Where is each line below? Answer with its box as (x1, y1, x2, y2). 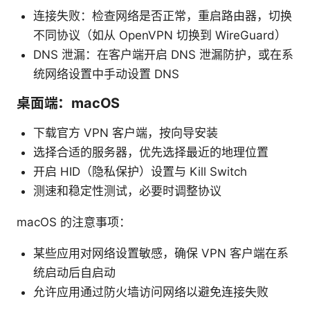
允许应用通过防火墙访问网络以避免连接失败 (33, 285, 268, 300)
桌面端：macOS (17, 95, 120, 112)
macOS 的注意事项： (17, 215, 131, 230)
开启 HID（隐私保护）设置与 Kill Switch (33, 165, 247, 179)
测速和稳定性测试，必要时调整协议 (33, 184, 221, 199)
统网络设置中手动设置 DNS (33, 67, 179, 82)
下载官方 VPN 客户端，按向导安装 (33, 126, 218, 140)
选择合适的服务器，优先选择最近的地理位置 (33, 145, 268, 160)
